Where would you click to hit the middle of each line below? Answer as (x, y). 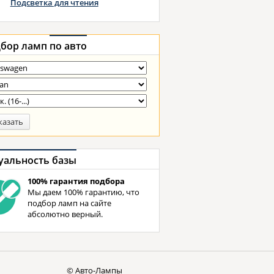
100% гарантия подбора (76, 181)
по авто (68, 46)
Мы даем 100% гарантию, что (83, 192)
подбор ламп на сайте (69, 203)
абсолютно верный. (65, 214)
